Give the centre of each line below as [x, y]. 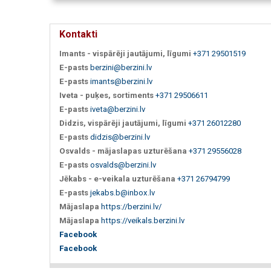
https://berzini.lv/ [131, 207]
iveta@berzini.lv [118, 109]
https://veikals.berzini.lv [143, 220]
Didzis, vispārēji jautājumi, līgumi [123, 123]
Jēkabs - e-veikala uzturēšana [117, 179]
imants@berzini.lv [121, 81]
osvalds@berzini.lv [123, 165]
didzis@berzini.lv [120, 137]
